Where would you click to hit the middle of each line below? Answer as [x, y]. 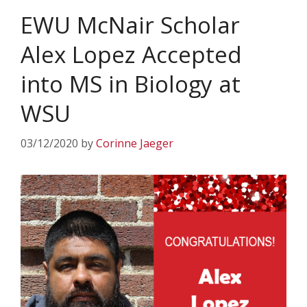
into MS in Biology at [131, 84]
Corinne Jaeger [135, 143]
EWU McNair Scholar [130, 25]
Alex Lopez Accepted [131, 54]
